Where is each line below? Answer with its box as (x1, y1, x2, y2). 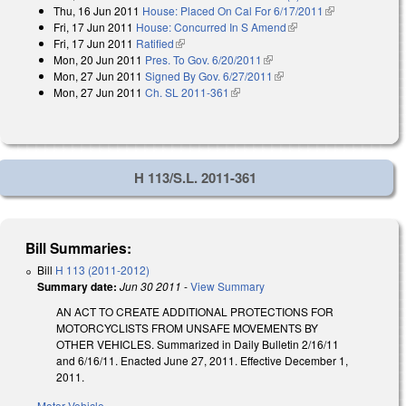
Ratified (136, 35, 174, 52)
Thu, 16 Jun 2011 (53, 3, 140, 19)
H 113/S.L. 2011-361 (133, 167, 256, 188)
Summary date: (37, 277, 117, 295)
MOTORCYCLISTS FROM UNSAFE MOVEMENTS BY (56, 319, 318, 335)
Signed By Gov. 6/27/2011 (145, 68, 273, 84)
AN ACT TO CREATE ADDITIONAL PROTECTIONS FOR (56, 303, 333, 319)
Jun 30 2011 (120, 277, 181, 294)
